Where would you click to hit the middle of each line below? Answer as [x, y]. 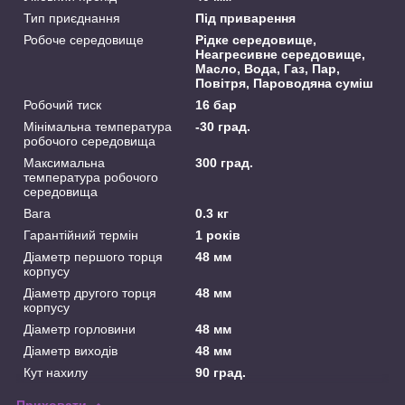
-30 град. [223, 126]
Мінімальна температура [98, 126]
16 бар [217, 104]
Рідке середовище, [256, 39]
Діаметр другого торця [90, 292]
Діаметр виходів [71, 350]
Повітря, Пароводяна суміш [285, 83]
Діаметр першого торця [93, 256]
